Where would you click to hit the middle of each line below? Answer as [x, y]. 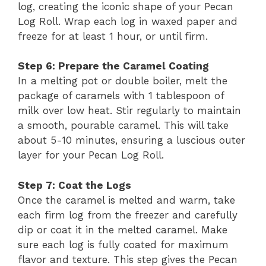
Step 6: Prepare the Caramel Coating [113, 66]
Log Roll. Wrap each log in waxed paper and [128, 21]
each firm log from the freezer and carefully [128, 215]
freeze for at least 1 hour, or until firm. [113, 36]
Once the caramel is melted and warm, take [126, 200]
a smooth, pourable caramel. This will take [123, 125]
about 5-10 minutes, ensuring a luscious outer [132, 140]
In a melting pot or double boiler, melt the [123, 81]
